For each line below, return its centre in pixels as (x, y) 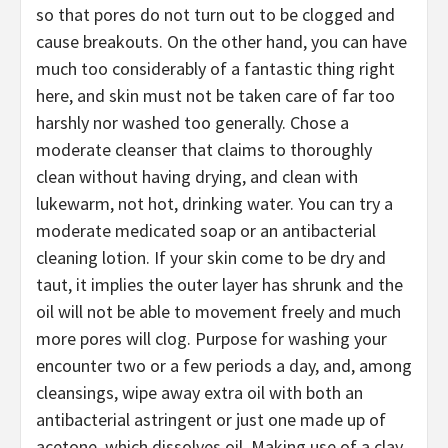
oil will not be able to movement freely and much (218, 311)
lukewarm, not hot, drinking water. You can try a (214, 203)
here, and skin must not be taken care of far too (215, 95)
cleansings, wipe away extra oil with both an (199, 392)
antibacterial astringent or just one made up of (211, 419)
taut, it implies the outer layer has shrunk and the (219, 284)
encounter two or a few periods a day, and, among (224, 365)
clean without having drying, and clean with (197, 176)
